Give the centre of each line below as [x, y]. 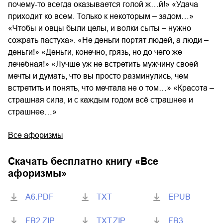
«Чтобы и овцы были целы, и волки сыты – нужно [100, 28]
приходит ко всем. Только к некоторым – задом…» [101, 16]
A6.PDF [40, 197]
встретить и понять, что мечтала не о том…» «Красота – [111, 88]
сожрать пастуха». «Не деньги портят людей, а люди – [108, 40]
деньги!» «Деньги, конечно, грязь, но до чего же [95, 52]
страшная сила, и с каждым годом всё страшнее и [101, 100]
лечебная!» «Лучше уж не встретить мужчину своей [103, 64]
